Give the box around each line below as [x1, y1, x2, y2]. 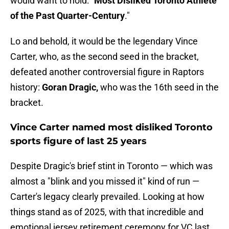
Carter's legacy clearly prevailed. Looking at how [10, 191, 204, 202]
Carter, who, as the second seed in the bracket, [10, 51, 199, 62]
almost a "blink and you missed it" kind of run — [10, 176, 199, 187]
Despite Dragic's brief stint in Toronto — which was [10, 161, 213, 172]
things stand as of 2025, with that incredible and [10, 207, 203, 218]
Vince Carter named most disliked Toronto [10, 122, 213, 133]
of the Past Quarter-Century [10, 10, 125, 21]
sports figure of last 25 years [10, 135, 147, 147]
